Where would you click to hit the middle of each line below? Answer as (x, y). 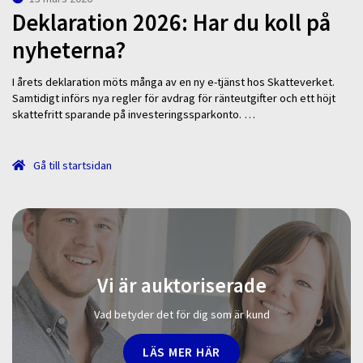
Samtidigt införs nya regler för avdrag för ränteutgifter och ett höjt (174, 98)
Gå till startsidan (72, 165)
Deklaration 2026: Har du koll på (171, 23)
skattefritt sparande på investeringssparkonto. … (134, 114)
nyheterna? (69, 51)
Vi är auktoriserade (181, 286)
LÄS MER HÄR (181, 351)
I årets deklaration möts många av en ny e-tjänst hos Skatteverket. (173, 81)
